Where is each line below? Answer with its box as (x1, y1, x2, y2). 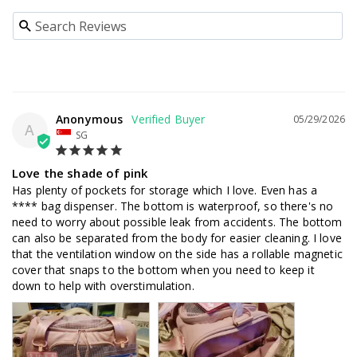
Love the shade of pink (12, 164, 148, 181)
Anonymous (56, 112, 124, 127)
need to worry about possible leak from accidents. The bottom (12, 214, 343, 229)
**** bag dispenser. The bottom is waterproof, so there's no (12, 198, 334, 214)
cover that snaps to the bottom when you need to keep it (12, 261, 315, 277)
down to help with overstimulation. (12, 277, 194, 293)
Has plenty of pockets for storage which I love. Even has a (12, 182, 318, 198)
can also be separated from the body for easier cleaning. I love (12, 229, 342, 245)
